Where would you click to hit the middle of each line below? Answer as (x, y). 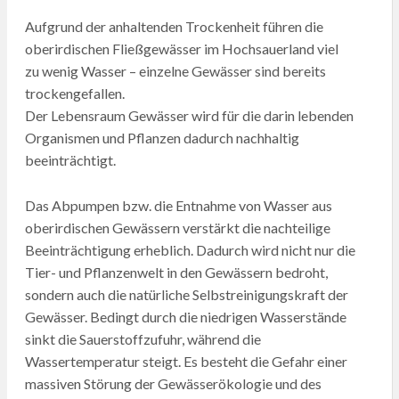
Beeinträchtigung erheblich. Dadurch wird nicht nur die (190, 249)
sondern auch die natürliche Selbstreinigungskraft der (186, 294)
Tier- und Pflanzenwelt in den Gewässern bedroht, (176, 272)
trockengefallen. (74, 93)
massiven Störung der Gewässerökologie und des (173, 383)
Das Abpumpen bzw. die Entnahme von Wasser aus (178, 205)
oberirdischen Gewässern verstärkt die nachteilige (177, 227)
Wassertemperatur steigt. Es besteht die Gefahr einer (186, 361)
